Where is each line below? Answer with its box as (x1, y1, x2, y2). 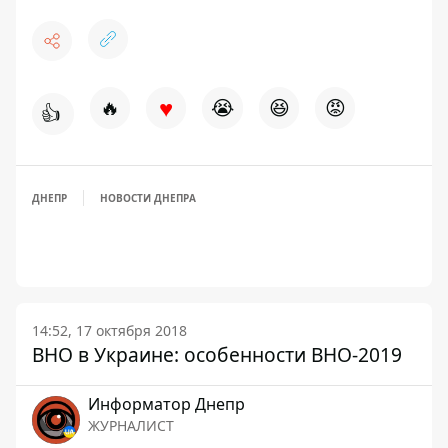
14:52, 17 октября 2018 (32, 321, 187, 340)
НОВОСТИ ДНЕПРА (100, 191, 196, 205)
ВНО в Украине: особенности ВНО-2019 (32, 341, 402, 368)
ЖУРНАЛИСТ (88, 416, 174, 435)
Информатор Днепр (88, 393, 245, 415)
